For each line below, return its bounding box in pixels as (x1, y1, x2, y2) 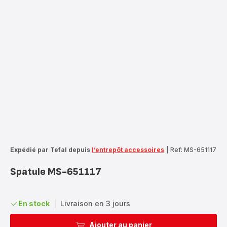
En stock (18, 199, 50, 208)
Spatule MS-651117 (10, 165, 101, 178)
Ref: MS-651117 (170, 145, 216, 154)
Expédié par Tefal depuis (10, 145, 90, 154)
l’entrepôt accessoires (92, 145, 164, 154)
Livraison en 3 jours (60, 199, 130, 208)
